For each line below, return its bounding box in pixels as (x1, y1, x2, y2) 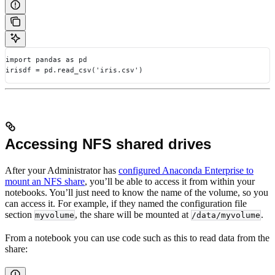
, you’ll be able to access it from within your (85, 176, 255, 187)
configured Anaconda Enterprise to (118, 165, 254, 176)
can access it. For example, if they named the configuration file (5, 198, 247, 209)
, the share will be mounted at (75, 209, 191, 220)
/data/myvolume (192, 211, 260, 220)
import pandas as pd (6, 55, 87, 64)
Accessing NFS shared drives (5, 136, 211, 153)
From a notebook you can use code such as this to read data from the (5, 233, 269, 244)
